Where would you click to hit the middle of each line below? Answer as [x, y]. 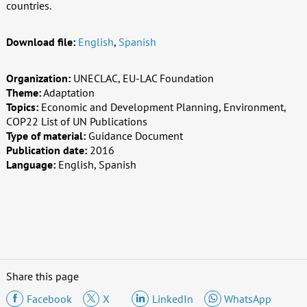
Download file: [40, 41]
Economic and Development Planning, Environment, [163, 107]
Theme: [23, 92]
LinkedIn [172, 298]
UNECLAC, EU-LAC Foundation [143, 78]
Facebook [49, 298]
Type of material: [46, 135]
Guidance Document [135, 135]
